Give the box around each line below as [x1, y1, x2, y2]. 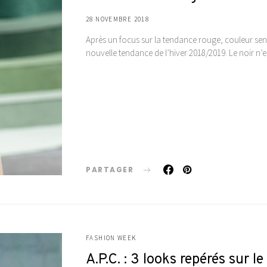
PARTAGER [86, 164, 133, 175]
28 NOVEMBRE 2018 [86, 14, 149, 23]
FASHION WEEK [86, 233, 136, 242]
